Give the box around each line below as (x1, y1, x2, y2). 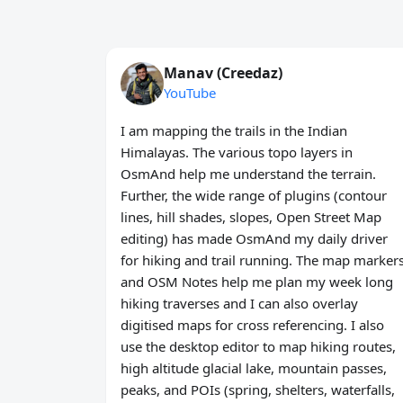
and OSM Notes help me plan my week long (121, 273, 393, 291)
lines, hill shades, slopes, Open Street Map (121, 208, 381, 227)
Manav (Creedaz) (164, 63, 282, 84)
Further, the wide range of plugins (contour (121, 186, 387, 205)
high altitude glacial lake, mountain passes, (121, 359, 387, 378)
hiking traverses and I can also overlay (121, 294, 358, 313)
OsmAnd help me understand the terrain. (121, 165, 376, 184)
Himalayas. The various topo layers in (121, 143, 353, 162)
